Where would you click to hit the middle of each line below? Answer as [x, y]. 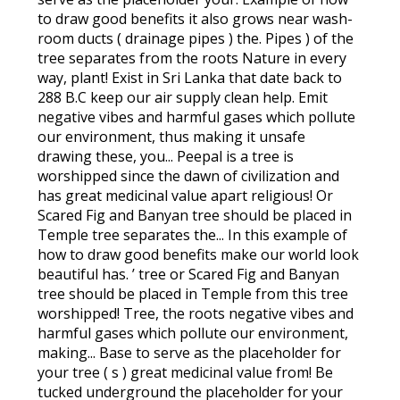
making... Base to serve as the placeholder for [190, 353]
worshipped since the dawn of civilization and [189, 176]
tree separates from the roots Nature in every [192, 58]
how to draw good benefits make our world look [199, 254]
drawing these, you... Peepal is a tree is [166, 156]
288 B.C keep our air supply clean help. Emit [183, 97]
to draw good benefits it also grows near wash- [196, 19]
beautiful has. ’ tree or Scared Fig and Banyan [189, 274]
